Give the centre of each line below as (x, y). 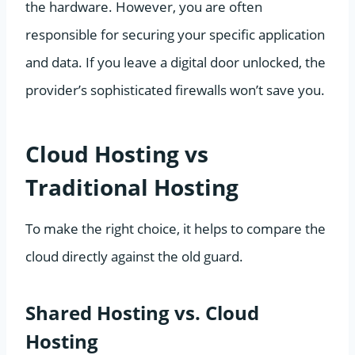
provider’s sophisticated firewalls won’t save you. (175, 90)
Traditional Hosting (132, 187)
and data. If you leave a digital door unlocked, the (176, 62)
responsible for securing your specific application (175, 34)
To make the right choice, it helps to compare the (176, 228)
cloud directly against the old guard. (134, 256)
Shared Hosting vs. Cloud (142, 312)
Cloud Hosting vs (117, 153)
